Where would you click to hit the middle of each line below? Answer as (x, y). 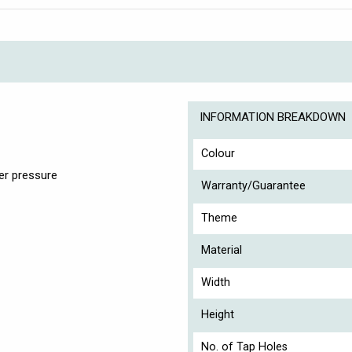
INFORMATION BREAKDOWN (273, 117)
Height (218, 314)
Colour (218, 153)
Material (222, 250)
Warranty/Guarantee (253, 185)
